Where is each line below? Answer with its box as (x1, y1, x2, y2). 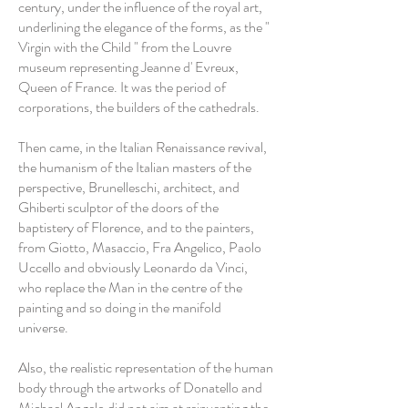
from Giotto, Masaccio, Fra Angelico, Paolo (18, 237, 261, 258)
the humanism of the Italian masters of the (18, 157, 251, 178)
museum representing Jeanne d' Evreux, (18, 56, 239, 77)
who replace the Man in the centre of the (18, 277, 242, 298)
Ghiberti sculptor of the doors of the (18, 197, 219, 218)
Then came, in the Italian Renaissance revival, (18, 137, 267, 158)
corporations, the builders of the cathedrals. (18, 97, 260, 117)
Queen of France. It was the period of (18, 76, 226, 97)
